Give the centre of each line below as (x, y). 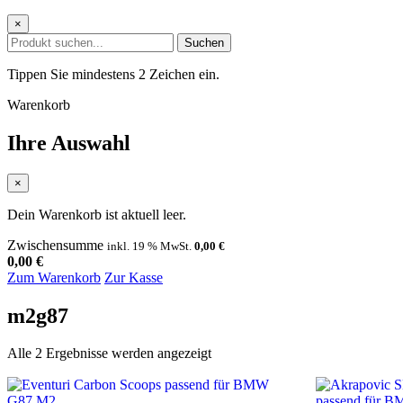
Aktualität (238, 369)
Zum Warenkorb (54, 277)
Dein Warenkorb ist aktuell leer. (97, 214)
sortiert (230, 385)
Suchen (204, 42)
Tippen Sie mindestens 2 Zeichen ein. (113, 74)
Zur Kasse (134, 277)
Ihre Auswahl (69, 143)
